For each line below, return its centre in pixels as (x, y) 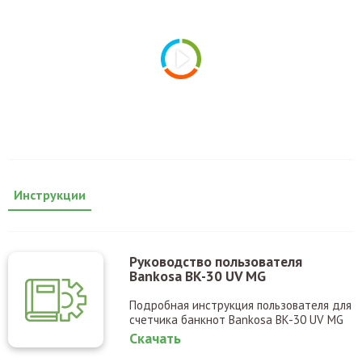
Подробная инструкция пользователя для (240, 305)
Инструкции (50, 194)
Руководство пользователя (216, 261)
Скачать (155, 338)
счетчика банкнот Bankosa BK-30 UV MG (236, 319)
